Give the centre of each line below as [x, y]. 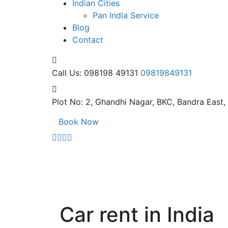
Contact [88, 39]
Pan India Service [126, 15]
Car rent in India [137, 214]
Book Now [79, 121]
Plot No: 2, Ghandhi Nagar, [103, 102]
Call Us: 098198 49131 [95, 73]
